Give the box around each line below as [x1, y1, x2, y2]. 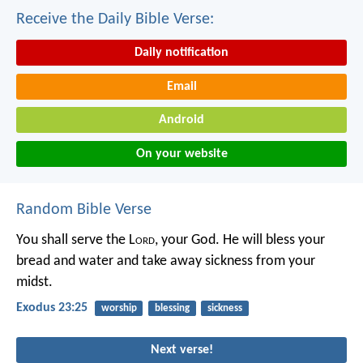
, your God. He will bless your [155, 233, 325, 249]
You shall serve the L [16, 233, 135, 249]
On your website [135, 147, 228, 161]
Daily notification [135, 46, 228, 60]
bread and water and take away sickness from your [16, 254, 315, 270]
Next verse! [150, 344, 213, 357]
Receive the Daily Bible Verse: [16, 11, 214, 28]
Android [159, 113, 204, 127]
